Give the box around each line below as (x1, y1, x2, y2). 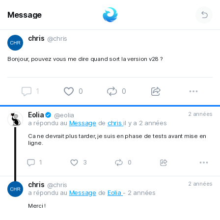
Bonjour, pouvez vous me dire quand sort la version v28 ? (7, 55, 163, 62)
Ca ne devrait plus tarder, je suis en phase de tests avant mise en (28, 133, 207, 139)
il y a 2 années (123, 119, 167, 127)
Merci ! (28, 202, 46, 209)
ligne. (28, 139, 43, 146)
